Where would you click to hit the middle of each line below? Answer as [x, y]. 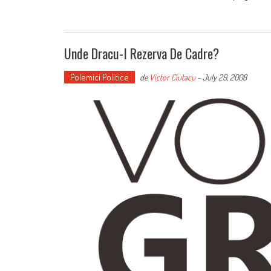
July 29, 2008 [225, 77]
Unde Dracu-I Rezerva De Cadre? [142, 53]
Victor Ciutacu [172, 77]
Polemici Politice [100, 77]
